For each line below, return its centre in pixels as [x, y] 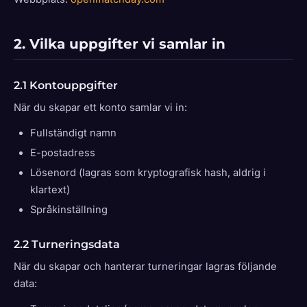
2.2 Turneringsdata [67, 244]
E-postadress [63, 153]
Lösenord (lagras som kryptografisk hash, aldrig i [148, 173]
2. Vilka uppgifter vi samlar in [120, 44]
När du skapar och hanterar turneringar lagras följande [145, 267]
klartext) [50, 190]
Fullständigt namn [73, 133]
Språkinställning [69, 210]
